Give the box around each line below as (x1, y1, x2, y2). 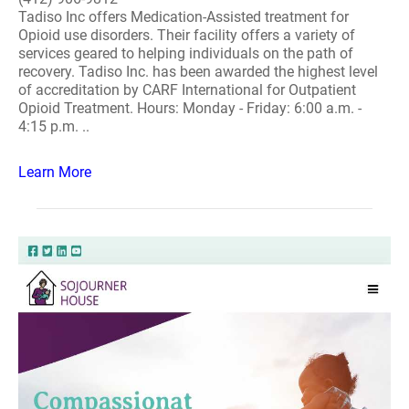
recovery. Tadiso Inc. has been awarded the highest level (18, 63, 378, 80)
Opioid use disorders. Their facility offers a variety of (18, 26, 355, 44)
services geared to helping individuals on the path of (18, 45, 353, 62)
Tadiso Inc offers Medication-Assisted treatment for (18, 8, 349, 26)
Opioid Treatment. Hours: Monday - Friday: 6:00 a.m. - (18, 100, 362, 117)
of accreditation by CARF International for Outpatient (18, 81, 356, 99)
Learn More (18, 163, 91, 181)
